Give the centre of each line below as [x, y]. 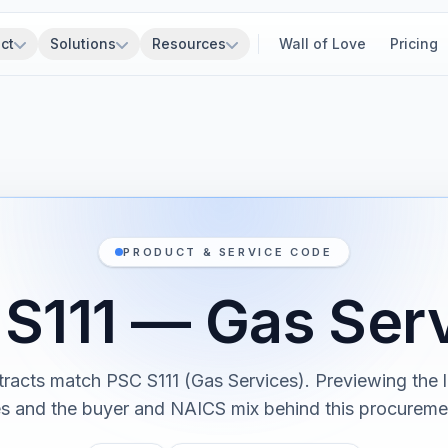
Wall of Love [322, 43]
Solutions [83, 43]
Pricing [414, 43]
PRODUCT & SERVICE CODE [228, 252]
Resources [189, 43]
